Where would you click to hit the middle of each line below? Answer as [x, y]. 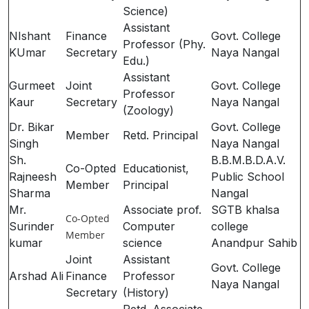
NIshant [30, 36]
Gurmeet [32, 86]
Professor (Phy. [164, 44]
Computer [149, 226]
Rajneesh [33, 177]
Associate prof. [162, 210]
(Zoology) [148, 110]
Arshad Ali [36, 276]
